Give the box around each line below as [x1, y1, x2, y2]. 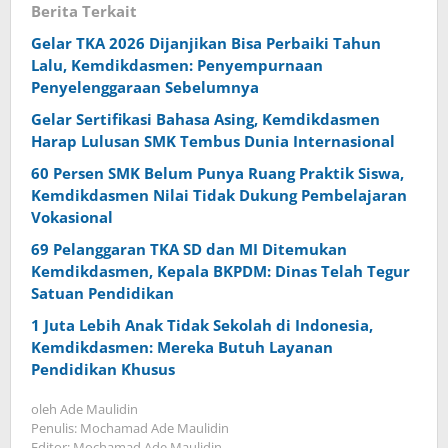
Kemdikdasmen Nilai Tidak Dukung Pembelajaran [31, 184, 407, 205]
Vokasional [31, 206, 113, 227]
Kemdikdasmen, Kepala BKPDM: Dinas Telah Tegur [31, 260, 410, 281]
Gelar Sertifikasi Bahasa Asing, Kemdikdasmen [31, 108, 380, 129]
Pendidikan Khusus [31, 358, 175, 379]
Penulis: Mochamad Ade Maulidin [31, 418, 229, 437]
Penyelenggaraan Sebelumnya [31, 76, 259, 97]
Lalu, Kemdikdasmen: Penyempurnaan [31, 54, 323, 75]
